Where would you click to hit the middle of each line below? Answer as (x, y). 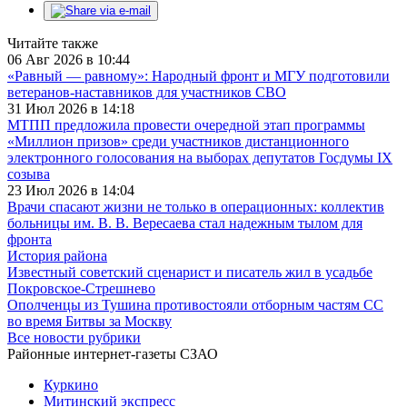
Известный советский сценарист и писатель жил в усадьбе (190, 272)
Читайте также (53, 43)
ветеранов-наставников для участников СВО (147, 92)
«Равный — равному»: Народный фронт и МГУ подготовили (199, 75)
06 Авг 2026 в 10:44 (69, 59)
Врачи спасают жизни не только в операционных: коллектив (196, 206)
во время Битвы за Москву (89, 321)
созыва (29, 174)
